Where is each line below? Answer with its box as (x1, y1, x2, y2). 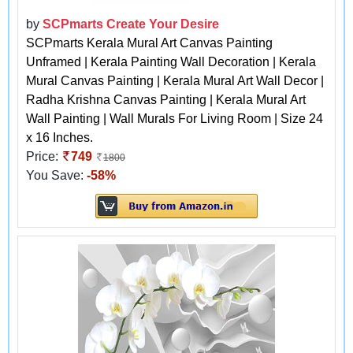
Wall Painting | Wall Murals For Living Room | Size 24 (26, 111, 323, 125)
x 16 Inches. (26, 130, 93, 144)
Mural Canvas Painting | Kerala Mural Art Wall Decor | (26, 73, 324, 87)
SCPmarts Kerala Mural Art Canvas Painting (26, 35, 273, 50)
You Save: (26, 168, 87, 182)
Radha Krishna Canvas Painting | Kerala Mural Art (26, 92, 306, 106)
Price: (26, 149, 61, 163)
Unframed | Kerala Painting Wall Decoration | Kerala (26, 54, 316, 69)
